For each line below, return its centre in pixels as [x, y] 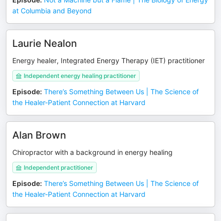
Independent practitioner [58, 167]
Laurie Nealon [45, 43]
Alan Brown [39, 135]
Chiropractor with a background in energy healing [92, 152]
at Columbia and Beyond [52, 11]
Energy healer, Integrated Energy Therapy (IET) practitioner [109, 60]
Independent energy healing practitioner [80, 76]
